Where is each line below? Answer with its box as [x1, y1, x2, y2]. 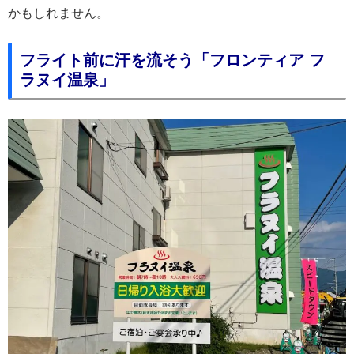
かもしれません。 [8, 6, 109, 21]
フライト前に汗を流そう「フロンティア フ [20, 51, 325, 69]
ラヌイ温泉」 [20, 70, 115, 88]
